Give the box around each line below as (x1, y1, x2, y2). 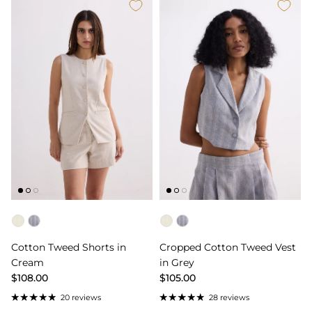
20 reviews (60, 292, 101, 303)
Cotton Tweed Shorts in (11, 241, 126, 254)
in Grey (159, 256, 194, 270)
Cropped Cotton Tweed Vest (159, 241, 296, 254)
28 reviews (208, 292, 249, 303)
